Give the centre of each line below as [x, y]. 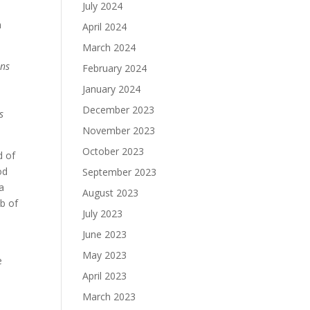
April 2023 [105, 276]
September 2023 [120, 172]
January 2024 [112, 89]
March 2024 [109, 47]
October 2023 [113, 151]
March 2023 [109, 297]
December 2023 [119, 110]
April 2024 [105, 27]
